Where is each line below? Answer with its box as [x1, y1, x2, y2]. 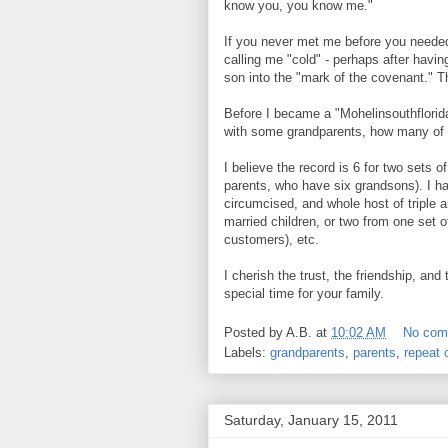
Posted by [224, 324, 286, 340]
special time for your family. [224, 286, 384, 302]
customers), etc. [224, 232, 319, 248]
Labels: [224, 344, 270, 360]
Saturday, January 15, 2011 [224, 411, 398, 428]
